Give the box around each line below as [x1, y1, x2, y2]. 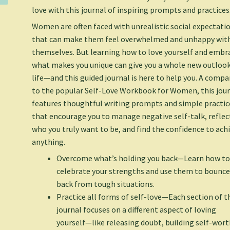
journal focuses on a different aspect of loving [56, 204, 217, 215]
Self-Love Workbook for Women [85, 85, 198, 96]
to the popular [32, 85, 85, 96]
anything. [32, 137, 66, 147]
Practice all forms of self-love [56, 191, 162, 202]
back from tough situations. [56, 179, 155, 189]
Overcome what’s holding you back [56, 153, 178, 164]
